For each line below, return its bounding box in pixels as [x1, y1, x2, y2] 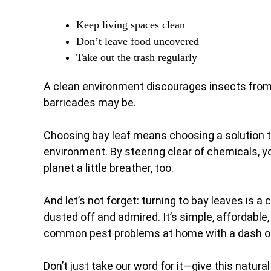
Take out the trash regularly [76, 51, 197, 64]
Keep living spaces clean [76, 19, 185, 31]
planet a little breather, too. [44, 162, 174, 174]
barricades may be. [44, 96, 136, 109]
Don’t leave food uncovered [76, 35, 199, 47]
